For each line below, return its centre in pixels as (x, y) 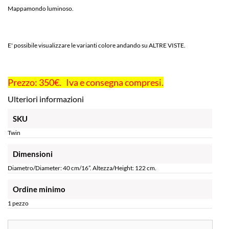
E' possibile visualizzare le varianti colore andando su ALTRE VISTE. (97, 45)
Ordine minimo (39, 189)
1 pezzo (18, 203)
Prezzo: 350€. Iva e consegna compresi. (86, 83)
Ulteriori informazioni (46, 99)
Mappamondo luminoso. (41, 9)
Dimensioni (33, 154)
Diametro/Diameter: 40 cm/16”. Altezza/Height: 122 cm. (82, 168)
